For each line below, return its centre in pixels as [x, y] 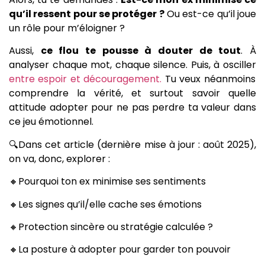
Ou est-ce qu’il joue [210, 14]
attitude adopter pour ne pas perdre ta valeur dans [132, 108]
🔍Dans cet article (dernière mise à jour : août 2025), [132, 144]
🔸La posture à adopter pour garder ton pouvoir [120, 250]
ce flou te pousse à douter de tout [141, 51]
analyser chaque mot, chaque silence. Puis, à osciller [132, 65]
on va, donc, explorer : [59, 159]
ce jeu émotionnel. [51, 122]
